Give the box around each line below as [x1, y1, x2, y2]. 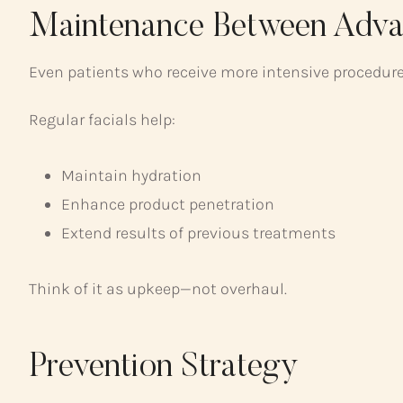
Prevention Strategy [29, 352, 299, 385]
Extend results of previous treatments [61, 223, 336, 243]
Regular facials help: [29, 110, 175, 130]
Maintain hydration [61, 166, 201, 185]
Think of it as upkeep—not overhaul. [29, 279, 287, 299]
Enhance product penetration [61, 194, 274, 214]
